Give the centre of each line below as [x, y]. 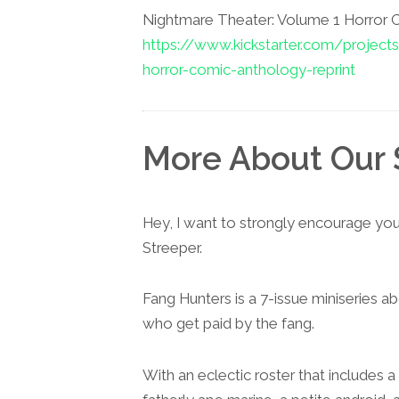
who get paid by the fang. [228, 324]
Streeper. [172, 248]
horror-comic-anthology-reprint [249, 69]
